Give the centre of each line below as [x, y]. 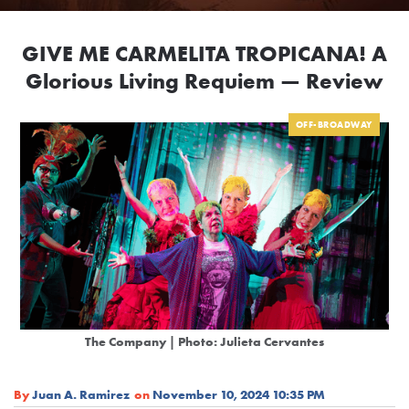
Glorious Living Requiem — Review [204, 81]
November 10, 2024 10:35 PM [239, 394]
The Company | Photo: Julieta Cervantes [204, 341]
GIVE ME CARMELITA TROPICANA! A [204, 54]
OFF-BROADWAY [334, 125]
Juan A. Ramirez [81, 394]
